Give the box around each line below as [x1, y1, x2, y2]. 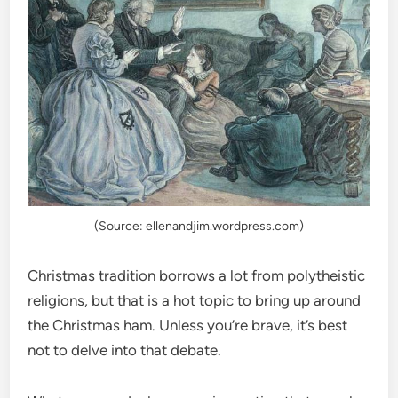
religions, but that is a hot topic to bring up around [28, 291, 362, 310]
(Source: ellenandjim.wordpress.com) [94, 219, 304, 235]
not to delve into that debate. [28, 341, 222, 360]
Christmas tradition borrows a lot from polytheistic [28, 267, 366, 285]
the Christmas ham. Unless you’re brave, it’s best [28, 316, 348, 335]
